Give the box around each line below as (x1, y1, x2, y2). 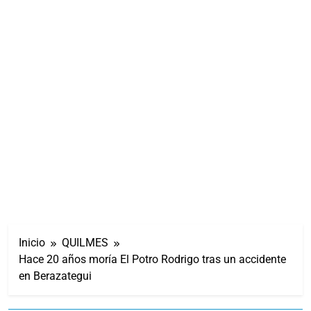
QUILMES (62, 235, 108, 249)
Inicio (19, 235, 45, 249)
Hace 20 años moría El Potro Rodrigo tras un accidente (19, 252, 286, 266)
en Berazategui (19, 269, 92, 283)
